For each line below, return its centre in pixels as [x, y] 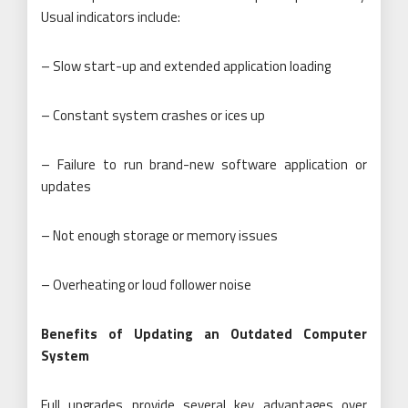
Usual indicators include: [111, 16]
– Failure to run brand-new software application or [204, 164]
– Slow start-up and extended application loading [186, 66]
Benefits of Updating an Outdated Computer [204, 333]
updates [66, 186]
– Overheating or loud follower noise [146, 284]
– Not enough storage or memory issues [159, 235]
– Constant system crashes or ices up [153, 115]
